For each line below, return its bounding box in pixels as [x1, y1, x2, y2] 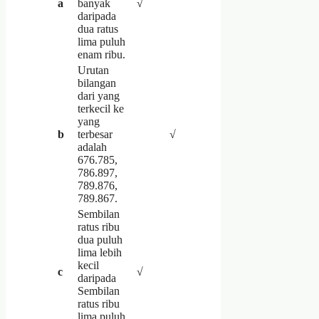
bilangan [78, 76, 116, 89]
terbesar [78, 127, 113, 140]
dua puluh [78, 233, 122, 246]
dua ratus [78, 22, 118, 35]
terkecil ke [78, 102, 124, 115]
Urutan [78, 63, 109, 76]
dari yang [78, 89, 120, 102]
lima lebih [78, 246, 122, 258]
